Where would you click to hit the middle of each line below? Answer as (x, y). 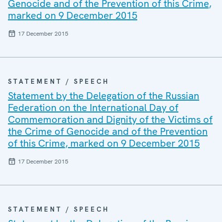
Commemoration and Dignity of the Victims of (110, 119)
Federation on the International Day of (93, 108)
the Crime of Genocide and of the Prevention (108, 131)
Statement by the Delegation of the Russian (104, 96)
